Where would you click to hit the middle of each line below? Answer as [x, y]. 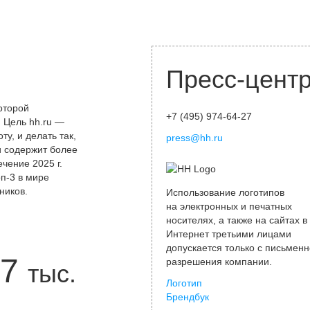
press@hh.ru [194, 138]
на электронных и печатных [229, 206]
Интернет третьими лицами [229, 234]
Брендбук [188, 297]
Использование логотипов [225, 192]
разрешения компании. [219, 262]
